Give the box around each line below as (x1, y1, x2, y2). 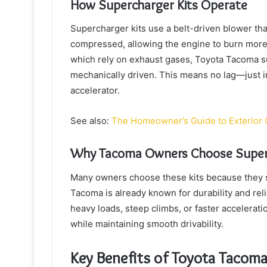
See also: (70, 115, 111, 127)
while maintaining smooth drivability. (70, 218, 223, 229)
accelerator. (70, 85, 120, 97)
